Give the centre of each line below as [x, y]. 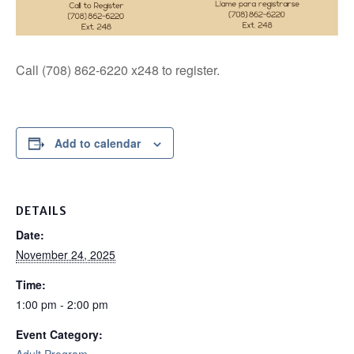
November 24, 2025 [66, 255]
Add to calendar [98, 143]
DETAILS [41, 211]
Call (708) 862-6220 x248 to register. [118, 70]
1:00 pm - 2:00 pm [62, 305]
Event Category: [59, 335]
